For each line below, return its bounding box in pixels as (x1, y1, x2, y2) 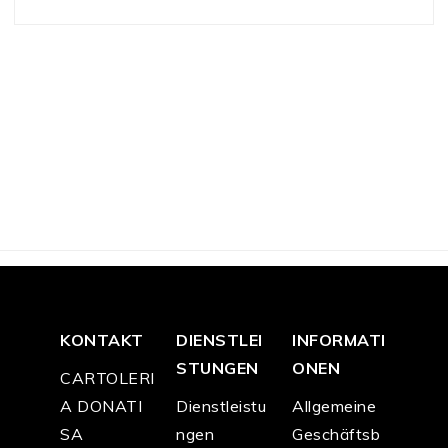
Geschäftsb (292, 424, 380, 445)
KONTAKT (60, 330, 144, 351)
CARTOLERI (60, 368, 155, 389)
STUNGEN (176, 358, 259, 379)
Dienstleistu (176, 396, 266, 417)
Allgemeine (292, 396, 376, 417)
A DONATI (60, 396, 142, 417)
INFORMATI (292, 330, 386, 351)
